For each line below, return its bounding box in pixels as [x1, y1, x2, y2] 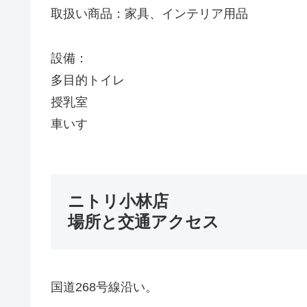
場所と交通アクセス [68, 212, 219, 232]
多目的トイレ [51, 73, 125, 87]
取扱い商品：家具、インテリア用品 [51, 7, 248, 21]
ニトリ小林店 [68, 192, 169, 211]
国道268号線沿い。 [51, 280, 158, 295]
